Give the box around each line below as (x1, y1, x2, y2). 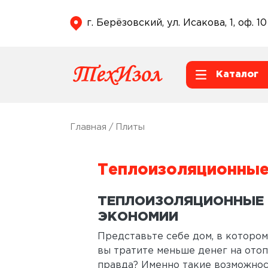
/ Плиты (106, 123, 145, 131)
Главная (70, 123, 106, 131)
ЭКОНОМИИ (98, 211, 178, 223)
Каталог (215, 69, 258, 79)
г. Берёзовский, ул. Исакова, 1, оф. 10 (87, 18, 267, 28)
